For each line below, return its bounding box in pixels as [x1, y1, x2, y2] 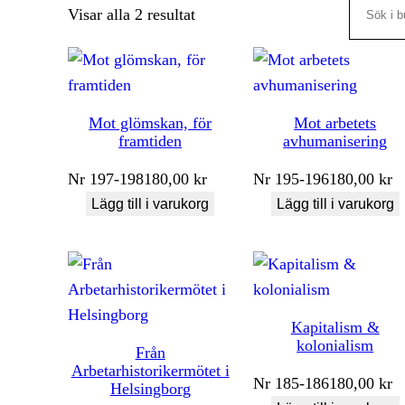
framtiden [118, 132, 183, 151]
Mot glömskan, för [89, 114, 212, 133]
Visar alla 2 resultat [68, 5, 196, 24]
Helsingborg [109, 379, 191, 398]
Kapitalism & [290, 317, 380, 336]
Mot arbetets [294, 114, 377, 133]
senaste [194, 55, 242, 74]
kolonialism [297, 335, 374, 354]
